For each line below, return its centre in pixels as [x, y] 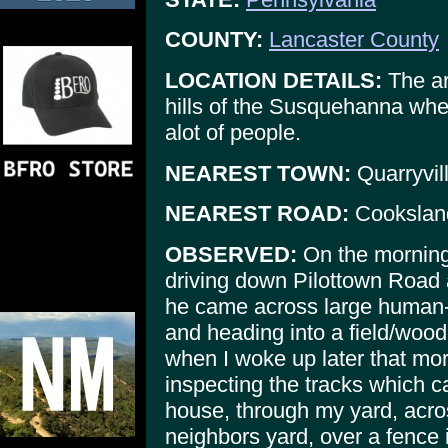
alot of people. [233, 132]
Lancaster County [354, 40]
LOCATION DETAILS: [273, 80]
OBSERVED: [231, 254]
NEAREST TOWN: [258, 173]
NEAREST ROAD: [257, 214]
